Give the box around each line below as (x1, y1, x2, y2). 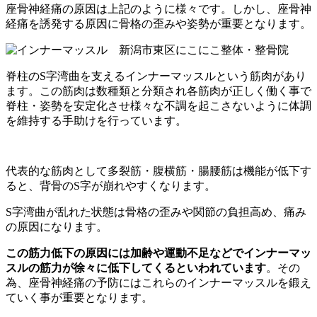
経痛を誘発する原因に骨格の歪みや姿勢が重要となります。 (6, 17, 311, 30)
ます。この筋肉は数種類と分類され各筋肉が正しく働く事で (6, 84, 311, 97)
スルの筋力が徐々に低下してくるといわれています (6, 261, 266, 274)
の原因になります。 (6, 220, 108, 233)
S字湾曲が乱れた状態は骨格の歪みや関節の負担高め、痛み (6, 205, 306, 218)
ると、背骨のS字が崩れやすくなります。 (6, 179, 216, 192)
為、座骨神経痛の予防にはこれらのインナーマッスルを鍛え (6, 276, 311, 289)
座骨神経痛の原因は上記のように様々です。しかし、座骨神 (6, 2, 311, 15)
